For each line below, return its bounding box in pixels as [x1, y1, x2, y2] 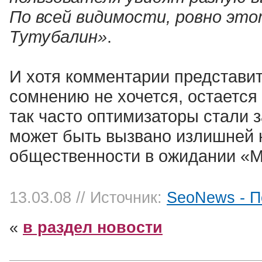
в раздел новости [23, 219, 163, 236]
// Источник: [76, 189, 167, 206]
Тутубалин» [9, 27, 107, 46]
